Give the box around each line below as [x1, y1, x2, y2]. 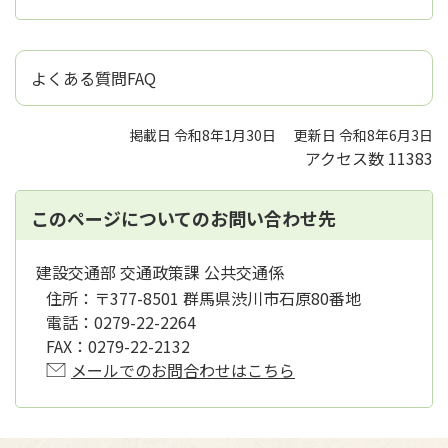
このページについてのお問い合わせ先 [31, 205, 336, 232]
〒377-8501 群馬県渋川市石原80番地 [94, 286, 361, 311]
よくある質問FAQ [31, 66, 156, 91]
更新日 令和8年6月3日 [294, 125, 433, 146]
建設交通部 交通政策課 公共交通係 [36, 260, 284, 285]
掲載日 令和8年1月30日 [129, 125, 276, 146]
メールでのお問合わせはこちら [71, 358, 295, 383]
